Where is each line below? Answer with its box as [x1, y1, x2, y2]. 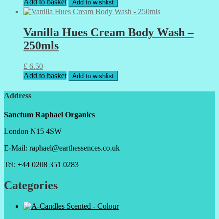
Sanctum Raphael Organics [4, 110, 95, 119]
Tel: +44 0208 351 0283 [4, 160, 79, 169]
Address [4, 91, 31, 100]
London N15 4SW [4, 127, 62, 136]
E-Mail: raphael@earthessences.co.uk [4, 144, 120, 153]
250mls [23, 39, 59, 52]
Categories [4, 178, 58, 192]
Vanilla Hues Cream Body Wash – [23, 25, 194, 39]
